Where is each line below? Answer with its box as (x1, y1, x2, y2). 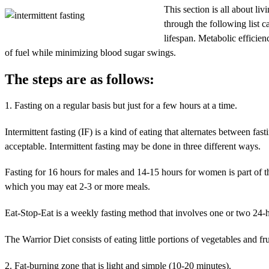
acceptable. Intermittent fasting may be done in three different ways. (5, 141, 261, 151)
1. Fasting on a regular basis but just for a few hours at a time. (5, 100, 237, 110)
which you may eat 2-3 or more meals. (5, 181, 150, 192)
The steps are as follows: (5, 71, 154, 87)
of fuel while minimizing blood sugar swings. (5, 47, 176, 58)
